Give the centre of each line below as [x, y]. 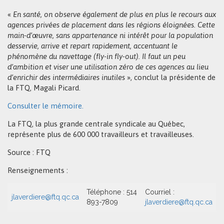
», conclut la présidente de [170, 77]
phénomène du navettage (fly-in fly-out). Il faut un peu [96, 56]
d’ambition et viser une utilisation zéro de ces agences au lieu [108, 67]
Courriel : [160, 192]
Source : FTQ [29, 152]
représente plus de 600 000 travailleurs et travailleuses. [101, 134]
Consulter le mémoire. [45, 106]
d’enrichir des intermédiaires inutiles [66, 77]
